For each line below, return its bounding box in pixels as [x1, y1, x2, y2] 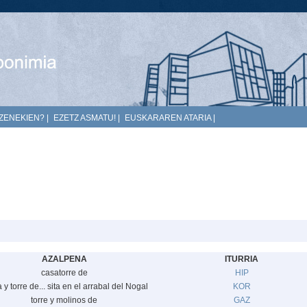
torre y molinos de [31, 295, 97, 305]
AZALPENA [41, 254, 87, 264]
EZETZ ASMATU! [53, 113, 116, 123]
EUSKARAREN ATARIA [125, 113, 211, 123]
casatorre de [40, 268, 88, 278]
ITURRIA [225, 254, 258, 264]
